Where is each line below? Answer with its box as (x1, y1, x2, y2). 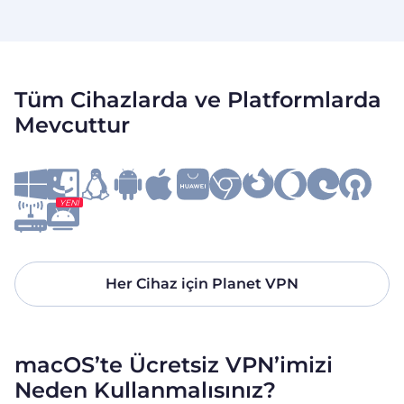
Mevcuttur (14, 112, 130, 139)
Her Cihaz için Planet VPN (106, 275, 298, 293)
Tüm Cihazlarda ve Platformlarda (14, 87, 381, 114)
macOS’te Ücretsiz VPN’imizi (14, 352, 333, 379)
